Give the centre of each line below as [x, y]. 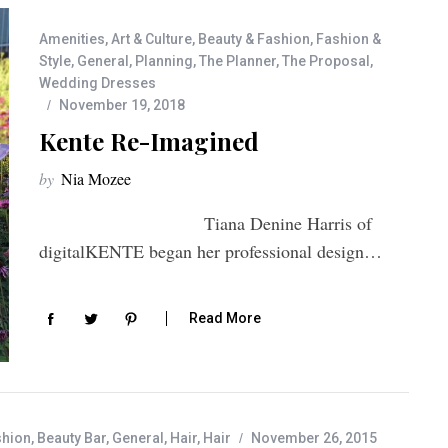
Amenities [72, 38]
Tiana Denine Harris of [205, 222]
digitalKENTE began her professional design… [210, 250]
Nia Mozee [96, 178]
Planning [164, 60]
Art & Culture [151, 38]
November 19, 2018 [122, 104]
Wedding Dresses [97, 82]
